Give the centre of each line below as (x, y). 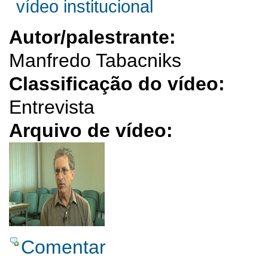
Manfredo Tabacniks (95, 61)
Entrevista (52, 107)
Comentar (63, 247)
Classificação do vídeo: (120, 84)
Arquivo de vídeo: (94, 131)
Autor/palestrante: (95, 37)
